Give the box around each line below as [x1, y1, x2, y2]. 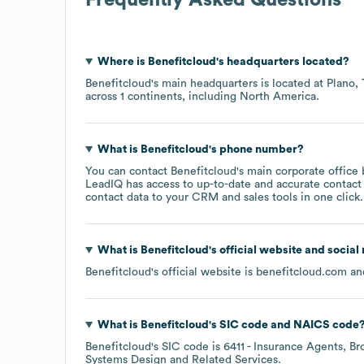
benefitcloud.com [256, 266, 347, 278]
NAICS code [292, 318, 359, 331]
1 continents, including [120, 90, 240, 102]
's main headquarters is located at [151, 77, 327, 89]
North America [240, 90, 316, 102]
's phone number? [208, 143, 304, 155]
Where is [97, 55, 148, 67]
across [85, 90, 120, 102]
